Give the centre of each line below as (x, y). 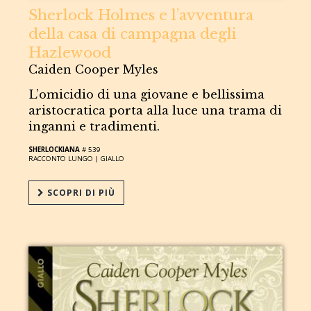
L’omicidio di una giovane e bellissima (147, 94)
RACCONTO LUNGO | (65, 158)
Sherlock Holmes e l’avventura (141, 15)
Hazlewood (70, 52)
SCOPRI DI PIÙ (80, 192)
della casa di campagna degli (133, 34)
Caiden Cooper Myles (94, 69)
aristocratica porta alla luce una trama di (155, 110)
